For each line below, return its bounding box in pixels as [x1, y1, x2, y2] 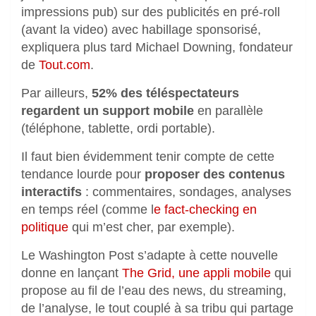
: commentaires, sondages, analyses [82, 185, 291, 200]
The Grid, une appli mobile [122, 266, 271, 281]
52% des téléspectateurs [92, 86, 239, 101]
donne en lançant [21, 266, 122, 281]
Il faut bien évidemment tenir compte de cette [21, 150, 274, 164]
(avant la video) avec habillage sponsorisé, [21, 23, 261, 37]
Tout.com [39, 58, 90, 73]
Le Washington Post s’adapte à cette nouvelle [21, 248, 278, 263]
